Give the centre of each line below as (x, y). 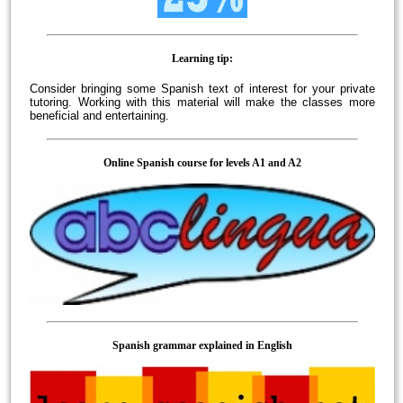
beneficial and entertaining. (100, 116)
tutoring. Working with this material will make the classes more (202, 103)
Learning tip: (202, 59)
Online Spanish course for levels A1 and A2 (202, 163)
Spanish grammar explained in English (202, 345)
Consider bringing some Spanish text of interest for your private (202, 89)
